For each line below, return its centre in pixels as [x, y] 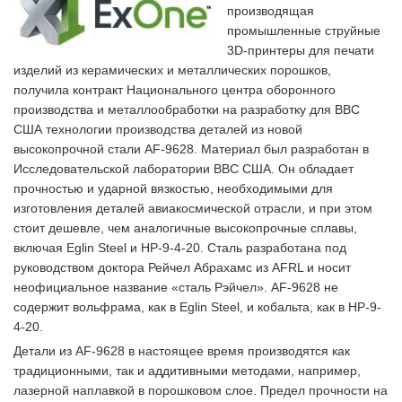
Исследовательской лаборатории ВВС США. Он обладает [184, 169]
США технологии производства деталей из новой [158, 129]
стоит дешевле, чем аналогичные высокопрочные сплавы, [185, 228]
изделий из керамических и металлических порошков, [172, 70]
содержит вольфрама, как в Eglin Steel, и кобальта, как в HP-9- [197, 307]
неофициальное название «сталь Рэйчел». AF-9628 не [176, 287]
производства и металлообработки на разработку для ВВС [187, 109]
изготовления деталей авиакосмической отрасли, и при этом [193, 208]
